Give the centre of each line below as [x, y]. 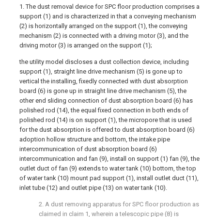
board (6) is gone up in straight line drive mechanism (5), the [103, 91]
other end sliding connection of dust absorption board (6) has [106, 101]
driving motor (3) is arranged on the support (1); [86, 45]
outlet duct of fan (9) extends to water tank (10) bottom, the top [108, 168]
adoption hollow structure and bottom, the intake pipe [95, 139]
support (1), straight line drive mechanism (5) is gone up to [101, 71]
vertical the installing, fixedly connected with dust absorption [104, 81]
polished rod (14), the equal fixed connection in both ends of [104, 110]
